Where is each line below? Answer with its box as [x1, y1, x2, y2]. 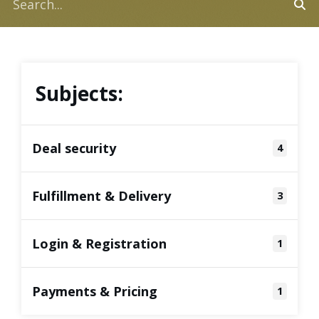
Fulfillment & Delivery [32, 187, 171, 204]
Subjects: [36, 80, 123, 107]
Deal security [32, 140, 116, 157]
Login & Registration [32, 235, 167, 252]
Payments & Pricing [32, 283, 157, 300]
